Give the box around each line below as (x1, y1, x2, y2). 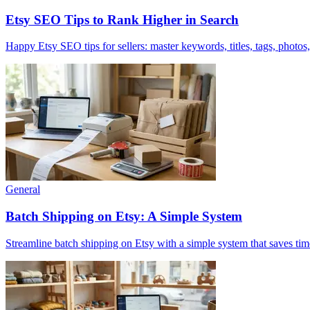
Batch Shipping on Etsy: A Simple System (6, 209, 242, 224)
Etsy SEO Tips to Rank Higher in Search (6, 12, 239, 27)
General (6, 183, 40, 196)
